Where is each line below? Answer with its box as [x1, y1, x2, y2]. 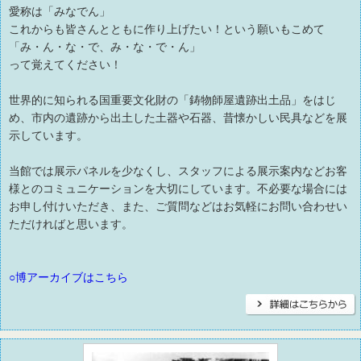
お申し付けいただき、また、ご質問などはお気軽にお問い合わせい [9, 200, 347, 214]
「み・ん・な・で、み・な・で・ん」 [9, 40, 201, 54]
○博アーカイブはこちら [9, 271, 128, 284]
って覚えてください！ [9, 58, 122, 72]
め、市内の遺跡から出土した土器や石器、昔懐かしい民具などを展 [9, 111, 347, 125]
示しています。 [9, 129, 88, 143]
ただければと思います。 [9, 218, 133, 231]
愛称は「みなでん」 [9, 5, 110, 19]
